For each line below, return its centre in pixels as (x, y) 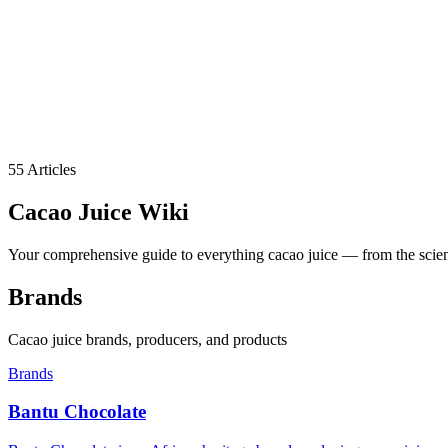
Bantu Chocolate (77, 412)
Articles (50, 169)
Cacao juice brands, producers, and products (147, 339)
